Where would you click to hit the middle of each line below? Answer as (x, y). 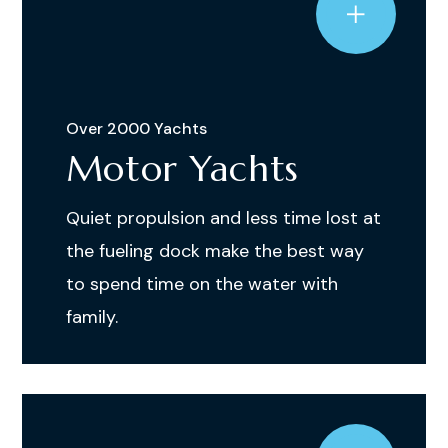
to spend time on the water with (201, 284)
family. (91, 317)
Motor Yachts (182, 168)
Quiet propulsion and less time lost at (223, 218)
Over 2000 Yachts (136, 128)
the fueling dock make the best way (214, 251)
